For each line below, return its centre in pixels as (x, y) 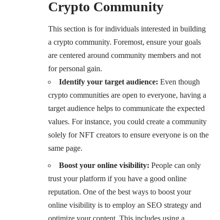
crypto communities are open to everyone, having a (127, 95)
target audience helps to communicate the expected (126, 109)
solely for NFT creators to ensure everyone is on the (128, 135)
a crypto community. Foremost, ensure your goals (124, 42)
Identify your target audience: (109, 82)
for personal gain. (75, 69)
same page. (65, 148)
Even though (179, 82)
